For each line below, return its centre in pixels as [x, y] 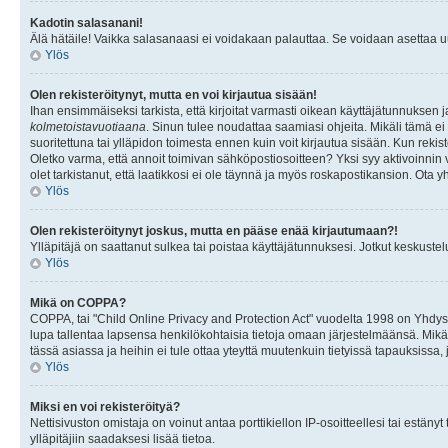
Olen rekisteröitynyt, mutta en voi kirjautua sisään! [173, 94]
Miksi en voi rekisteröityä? [105, 406]
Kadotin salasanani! [86, 22]
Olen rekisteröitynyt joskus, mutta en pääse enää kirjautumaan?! [214, 230]
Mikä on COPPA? [78, 302]
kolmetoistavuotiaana [88, 126]
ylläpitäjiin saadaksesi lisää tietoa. [122, 438]
